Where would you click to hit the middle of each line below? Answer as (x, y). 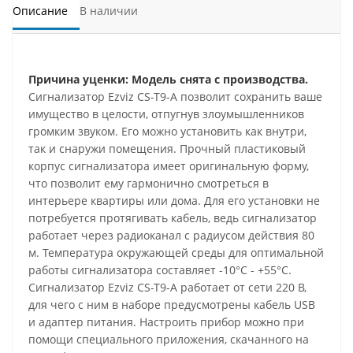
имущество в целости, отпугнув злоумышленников (166, 114)
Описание (40, 11)
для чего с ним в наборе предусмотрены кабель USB (172, 305)
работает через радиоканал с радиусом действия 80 (171, 236)
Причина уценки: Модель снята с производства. (168, 80)
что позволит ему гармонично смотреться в (149, 184)
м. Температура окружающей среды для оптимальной (176, 253)
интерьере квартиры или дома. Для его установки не (174, 201)
